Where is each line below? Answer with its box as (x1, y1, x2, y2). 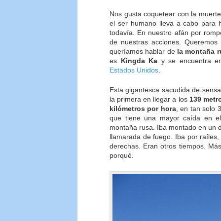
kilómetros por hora (110, 105, 176, 113)
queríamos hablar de (110, 47, 178, 55)
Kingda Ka (120, 57, 158, 65)
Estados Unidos (110, 66, 158, 74)
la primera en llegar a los (110, 95, 189, 104)
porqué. (110, 151, 134, 160)
